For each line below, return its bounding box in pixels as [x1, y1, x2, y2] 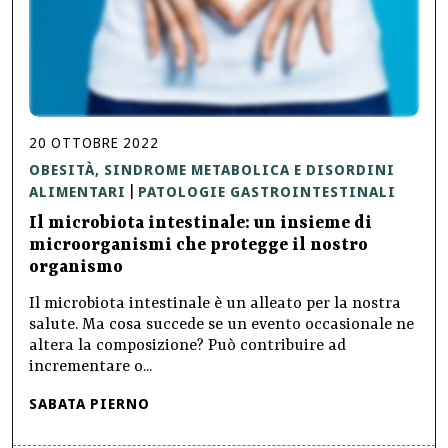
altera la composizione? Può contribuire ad [29, 337, 346, 356]
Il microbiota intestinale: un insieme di [29, 213, 372, 234]
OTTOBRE [51, 133, 119, 153]
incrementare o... [29, 358, 152, 377]
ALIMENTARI [29, 182, 126, 202]
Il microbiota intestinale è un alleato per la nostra [29, 295, 401, 314]
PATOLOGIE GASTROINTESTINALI [138, 182, 396, 202]
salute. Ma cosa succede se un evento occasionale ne [29, 316, 414, 335]
